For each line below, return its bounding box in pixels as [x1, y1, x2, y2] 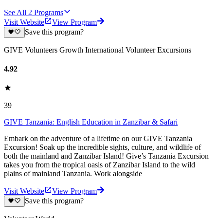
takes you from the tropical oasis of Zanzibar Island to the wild [4, 161, 195, 169]
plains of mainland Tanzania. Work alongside [4, 169, 142, 178]
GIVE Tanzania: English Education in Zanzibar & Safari [4, 118, 178, 127]
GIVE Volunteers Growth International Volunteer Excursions [4, 45, 191, 54]
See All [4, 8, 26, 17]
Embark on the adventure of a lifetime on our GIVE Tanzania [4, 134, 192, 143]
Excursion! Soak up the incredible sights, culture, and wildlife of [4, 143, 201, 152]
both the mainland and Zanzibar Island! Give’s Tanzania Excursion [4, 152, 209, 161]
